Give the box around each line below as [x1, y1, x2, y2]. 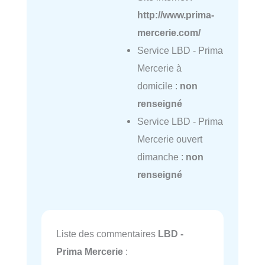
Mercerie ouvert [137, 134, 202, 145]
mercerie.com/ [137, 27, 201, 38]
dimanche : [137, 151, 186, 163]
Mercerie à [137, 63, 182, 74]
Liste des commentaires [56, 228, 158, 240]
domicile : [137, 80, 180, 92]
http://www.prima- [137, 9, 214, 21]
